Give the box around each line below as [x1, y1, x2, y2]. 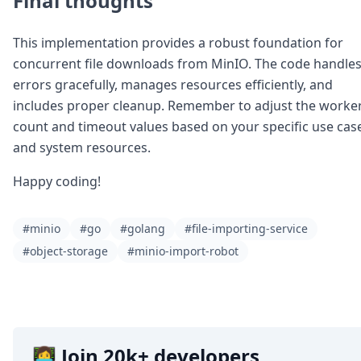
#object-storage [23, 243, 108, 259]
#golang [120, 220, 165, 236]
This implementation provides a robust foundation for [13, 33, 343, 52]
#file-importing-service [185, 220, 308, 236]
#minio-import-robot [127, 243, 239, 259]
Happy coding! [13, 172, 101, 190]
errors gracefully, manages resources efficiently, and [13, 75, 333, 93]
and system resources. [13, 138, 151, 156]
